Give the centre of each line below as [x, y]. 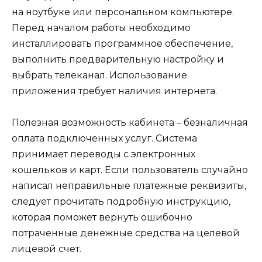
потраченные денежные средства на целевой [126, 233]
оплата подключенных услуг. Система [104, 138]
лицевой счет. [46, 249]
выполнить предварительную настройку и [118, 59]
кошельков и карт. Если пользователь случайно [130, 170]
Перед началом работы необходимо [101, 27]
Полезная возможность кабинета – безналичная [130, 122]
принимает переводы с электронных [104, 154]
